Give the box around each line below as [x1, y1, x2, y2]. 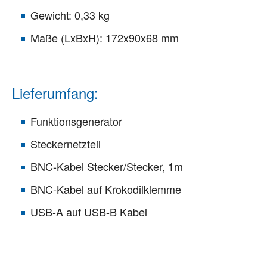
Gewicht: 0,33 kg [30, 7, 110, 23]
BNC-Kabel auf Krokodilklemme [30, 181, 181, 197]
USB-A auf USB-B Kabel [30, 203, 147, 219]
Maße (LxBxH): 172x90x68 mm [30, 29, 179, 45]
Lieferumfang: [12, 82, 98, 103]
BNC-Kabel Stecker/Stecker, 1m [30, 158, 183, 174]
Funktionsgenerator [30, 113, 122, 129]
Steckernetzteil [30, 135, 101, 151]
